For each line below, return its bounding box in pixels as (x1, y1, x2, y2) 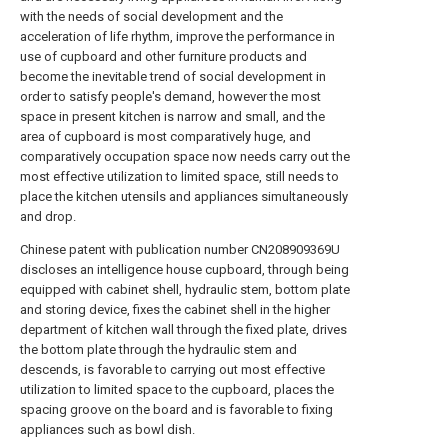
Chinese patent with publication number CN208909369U (20, 242, 340, 257)
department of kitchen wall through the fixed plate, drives (20, 322, 347, 337)
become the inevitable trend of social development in (20, 69, 326, 84)
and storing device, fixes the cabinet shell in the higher (20, 302, 330, 317)
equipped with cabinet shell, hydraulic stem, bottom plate (20, 282, 350, 297)
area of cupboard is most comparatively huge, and (20, 129, 311, 144)
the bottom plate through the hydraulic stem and (20, 342, 297, 357)
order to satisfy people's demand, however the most (20, 89, 321, 104)
